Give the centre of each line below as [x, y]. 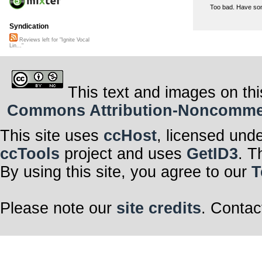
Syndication [29, 27]
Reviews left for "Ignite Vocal [54, 40]
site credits [159, 208]
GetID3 [212, 154]
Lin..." [16, 46]
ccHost [130, 135]
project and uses [123, 154]
